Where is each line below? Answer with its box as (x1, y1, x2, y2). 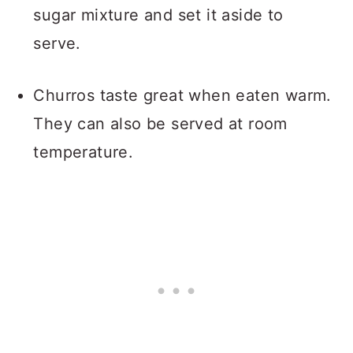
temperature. (33, 143, 134, 162)
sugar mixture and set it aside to (33, 6, 284, 25)
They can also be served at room (33, 114, 288, 134)
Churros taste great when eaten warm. (33, 86, 332, 106)
